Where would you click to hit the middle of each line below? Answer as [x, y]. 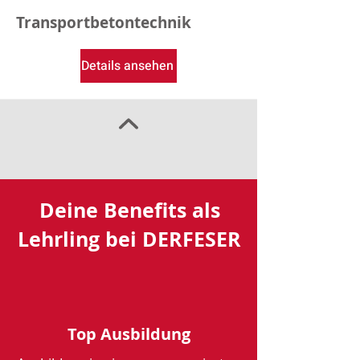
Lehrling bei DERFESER [129, 239]
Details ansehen [127, 66]
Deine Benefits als [129, 210]
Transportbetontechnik [104, 22]
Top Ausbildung [129, 334]
